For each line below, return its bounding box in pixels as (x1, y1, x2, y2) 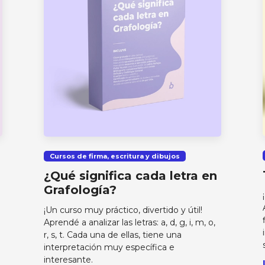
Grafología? (44, 183, 117, 198)
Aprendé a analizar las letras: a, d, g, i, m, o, (44, 217, 216, 228)
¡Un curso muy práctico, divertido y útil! (44, 205, 203, 216)
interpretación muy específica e (44, 242, 175, 253)
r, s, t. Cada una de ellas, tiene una (44, 230, 182, 241)
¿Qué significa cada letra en (44, 169, 218, 183)
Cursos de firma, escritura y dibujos (50, 151, 180, 160)
